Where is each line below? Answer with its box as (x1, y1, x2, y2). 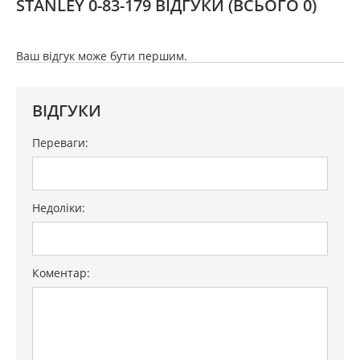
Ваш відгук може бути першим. (16, 48, 187, 63)
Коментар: (32, 265, 90, 280)
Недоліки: (32, 200, 85, 215)
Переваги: (32, 135, 88, 150)
